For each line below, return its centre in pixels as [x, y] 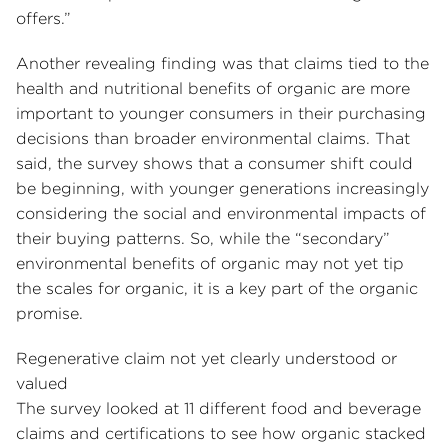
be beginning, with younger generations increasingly [222, 189]
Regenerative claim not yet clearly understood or [206, 359]
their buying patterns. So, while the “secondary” [203, 239]
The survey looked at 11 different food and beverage [218, 409]
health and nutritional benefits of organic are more [213, 89]
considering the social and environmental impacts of [221, 214]
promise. [54, 314]
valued [44, 384]
